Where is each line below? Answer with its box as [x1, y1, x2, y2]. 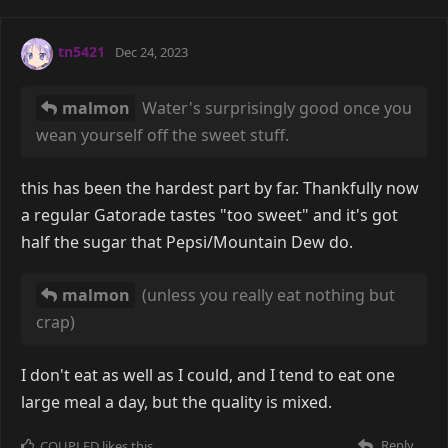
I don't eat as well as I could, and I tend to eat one [21, 363, 395, 386]
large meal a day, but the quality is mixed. [21, 390, 332, 413]
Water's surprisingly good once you [138, 96, 412, 119]
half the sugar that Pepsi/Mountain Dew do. [21, 230, 353, 253]
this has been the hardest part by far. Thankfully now [21, 176, 419, 199]
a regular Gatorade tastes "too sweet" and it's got [21, 203, 398, 226]
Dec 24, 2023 [115, 43, 188, 62]
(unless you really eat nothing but [138, 283, 395, 306]
